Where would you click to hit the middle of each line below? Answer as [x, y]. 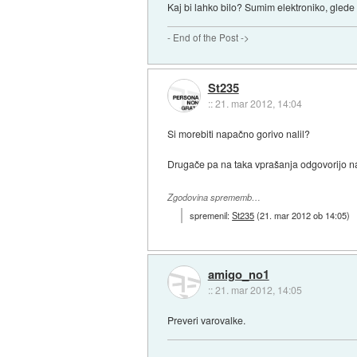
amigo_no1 [238, 274]
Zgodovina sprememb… [214, 197]
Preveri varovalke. [207, 320]
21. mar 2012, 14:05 [258, 289]
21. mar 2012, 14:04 [258, 103]
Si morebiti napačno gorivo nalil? [239, 134]
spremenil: [211, 216]
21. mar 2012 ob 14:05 [304, 216]
